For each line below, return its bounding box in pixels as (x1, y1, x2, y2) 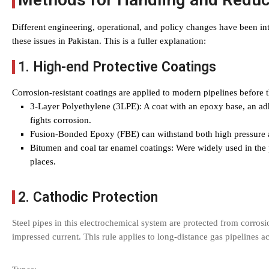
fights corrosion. (30, 115, 91, 125)
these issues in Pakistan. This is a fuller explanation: (12, 36, 206, 46)
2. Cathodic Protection (18, 189, 158, 205)
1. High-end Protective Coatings (18, 59, 216, 75)
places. (30, 157, 56, 166)
